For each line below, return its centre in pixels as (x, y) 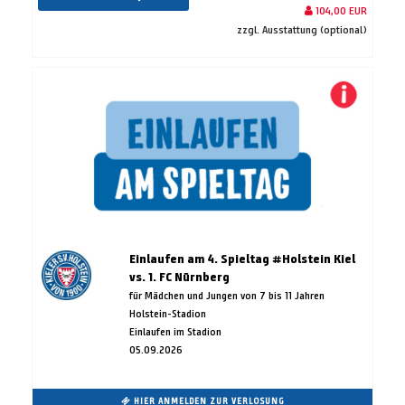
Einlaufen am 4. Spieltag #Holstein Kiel (242, 259)
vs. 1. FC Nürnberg (179, 278)
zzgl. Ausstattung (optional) (302, 30)
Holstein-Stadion (167, 314)
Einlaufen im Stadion (175, 332)
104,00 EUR (340, 11)
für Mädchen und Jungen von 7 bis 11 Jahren (226, 296)
